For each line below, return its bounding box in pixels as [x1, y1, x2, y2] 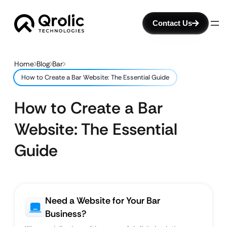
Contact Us [153, 19, 192, 27]
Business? [45, 208, 86, 220]
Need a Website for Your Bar [45, 195, 160, 207]
